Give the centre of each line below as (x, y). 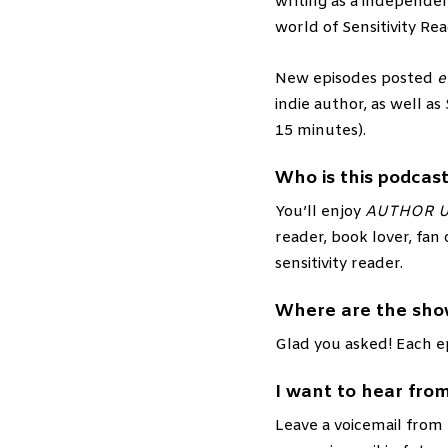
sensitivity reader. (338, 264)
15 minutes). (320, 131)
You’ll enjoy (319, 212)
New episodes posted (355, 79)
